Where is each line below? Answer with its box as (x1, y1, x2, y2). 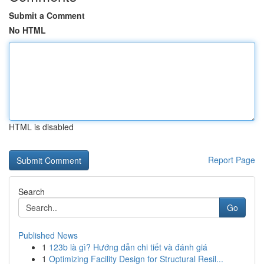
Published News (18, 229, 78, 241)
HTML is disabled (9, 121, 74, 133)
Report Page (208, 154, 255, 166)
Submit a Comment (9, 9, 85, 21)
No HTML (9, 24, 46, 36)
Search (18, 186, 45, 197)
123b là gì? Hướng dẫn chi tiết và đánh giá (49, 241, 207, 253)
